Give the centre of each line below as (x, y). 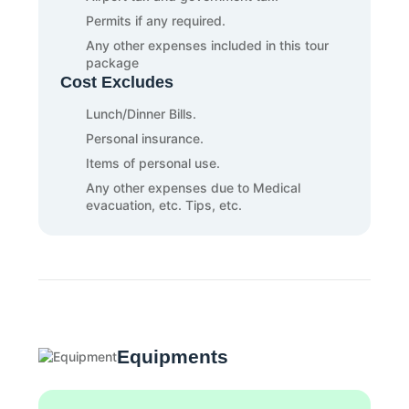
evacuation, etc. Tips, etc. (164, 205)
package (113, 63)
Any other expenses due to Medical (194, 188)
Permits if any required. (156, 21)
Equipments (173, 357)
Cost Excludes (117, 82)
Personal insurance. (145, 138)
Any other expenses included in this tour (208, 45)
